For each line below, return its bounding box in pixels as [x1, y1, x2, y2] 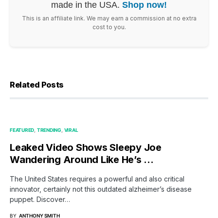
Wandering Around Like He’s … [10, 153, 154, 165]
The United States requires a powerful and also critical [10, 174, 184, 183]
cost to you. [92, 23, 126, 31]
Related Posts [10, 79, 64, 90]
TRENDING [36, 127, 61, 133]
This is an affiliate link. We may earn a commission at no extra [21, 14, 197, 22]
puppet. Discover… [10, 195, 70, 203]
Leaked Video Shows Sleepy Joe [10, 141, 162, 153]
